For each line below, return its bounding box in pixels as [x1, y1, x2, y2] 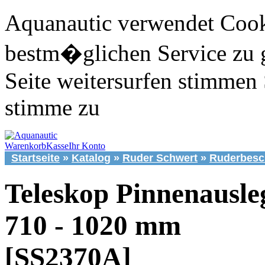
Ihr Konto [69, 141, 105, 151]
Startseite [11, 152, 60, 164]
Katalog [72, 152, 111, 164]
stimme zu [5, 95, 100, 120]
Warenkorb [5, 141, 46, 151]
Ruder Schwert [122, 152, 198, 164]
